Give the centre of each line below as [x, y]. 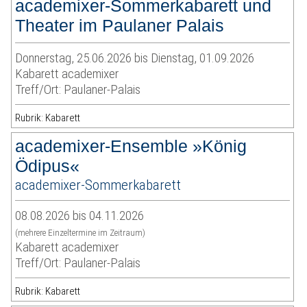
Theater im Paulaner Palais [120, 26]
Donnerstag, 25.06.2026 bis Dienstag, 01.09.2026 [135, 58]
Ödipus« [48, 166]
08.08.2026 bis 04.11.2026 [80, 216]
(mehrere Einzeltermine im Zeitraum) [81, 233]
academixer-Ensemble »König [131, 146]
